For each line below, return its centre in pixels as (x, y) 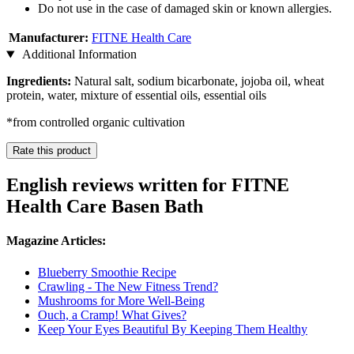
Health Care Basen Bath (105, 207)
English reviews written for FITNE (148, 185)
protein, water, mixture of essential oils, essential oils (136, 96)
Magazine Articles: (56, 241)
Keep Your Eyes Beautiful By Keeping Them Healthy (173, 329)
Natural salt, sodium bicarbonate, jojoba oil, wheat (198, 81)
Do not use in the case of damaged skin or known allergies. (185, 9)
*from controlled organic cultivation (96, 122)
